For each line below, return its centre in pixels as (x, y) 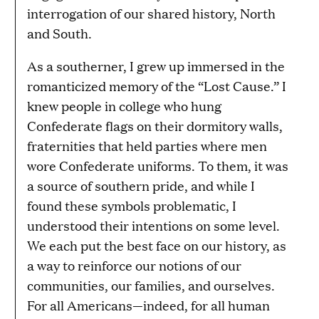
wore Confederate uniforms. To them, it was (158, 165)
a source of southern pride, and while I (141, 185)
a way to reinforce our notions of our (134, 265)
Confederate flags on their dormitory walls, (155, 125)
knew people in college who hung (124, 105)
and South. (59, 33)
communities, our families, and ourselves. (151, 285)
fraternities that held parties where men (147, 145)
